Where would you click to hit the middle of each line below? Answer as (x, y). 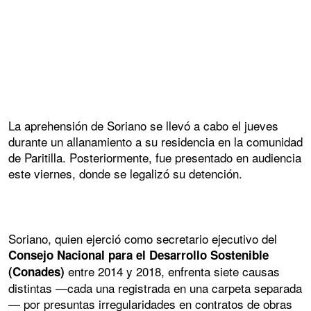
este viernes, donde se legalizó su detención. (125, 173)
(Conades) (36, 272)
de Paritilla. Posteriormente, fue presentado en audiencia (155, 157)
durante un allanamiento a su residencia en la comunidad (155, 141)
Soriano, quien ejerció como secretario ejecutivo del (143, 239)
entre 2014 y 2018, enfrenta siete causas (172, 271)
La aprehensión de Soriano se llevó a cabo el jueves (143, 125)
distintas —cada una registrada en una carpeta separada (155, 288)
